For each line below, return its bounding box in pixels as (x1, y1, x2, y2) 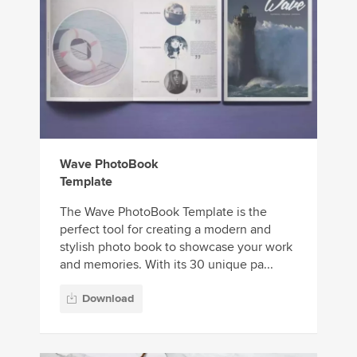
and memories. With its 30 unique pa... (60, 256, 273, 273)
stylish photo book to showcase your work (60, 238, 292, 255)
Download (82, 292, 134, 306)
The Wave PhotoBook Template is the (60, 203, 267, 220)
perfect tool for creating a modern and (60, 221, 271, 237)
